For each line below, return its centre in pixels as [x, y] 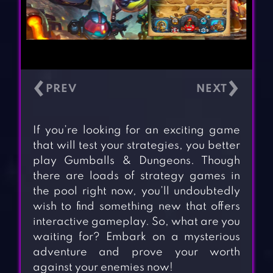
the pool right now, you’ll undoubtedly [136, 192]
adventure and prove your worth [136, 253]
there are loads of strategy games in [136, 176]
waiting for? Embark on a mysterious [136, 237]
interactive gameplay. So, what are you [136, 222]
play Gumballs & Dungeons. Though [136, 161]
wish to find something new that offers [136, 207]
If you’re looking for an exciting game [136, 131]
